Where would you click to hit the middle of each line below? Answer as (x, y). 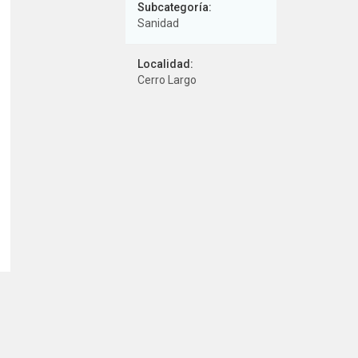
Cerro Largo (167, 80)
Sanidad (158, 23)
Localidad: (165, 64)
